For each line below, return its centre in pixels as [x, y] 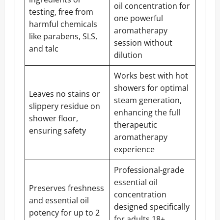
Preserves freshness [67, 188]
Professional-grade [149, 170]
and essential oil [59, 200]
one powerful [138, 18]
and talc [44, 48]
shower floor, [54, 118]
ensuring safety [57, 130]
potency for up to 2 [64, 212]
